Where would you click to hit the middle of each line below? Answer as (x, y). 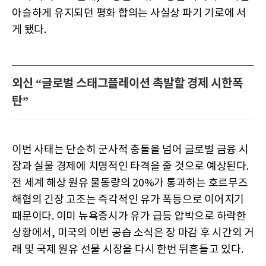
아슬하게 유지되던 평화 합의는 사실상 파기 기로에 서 (129, 14)
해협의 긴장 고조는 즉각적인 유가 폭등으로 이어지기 (128, 200)
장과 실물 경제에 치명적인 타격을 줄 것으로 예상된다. (130, 167)
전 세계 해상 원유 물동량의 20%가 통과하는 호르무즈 (130, 183)
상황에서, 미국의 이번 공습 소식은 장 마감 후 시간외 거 (133, 233)
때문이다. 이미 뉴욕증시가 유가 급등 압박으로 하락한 (129, 217)
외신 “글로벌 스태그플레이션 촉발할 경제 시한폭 (127, 84)
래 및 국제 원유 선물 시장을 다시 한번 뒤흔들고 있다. (128, 250)
